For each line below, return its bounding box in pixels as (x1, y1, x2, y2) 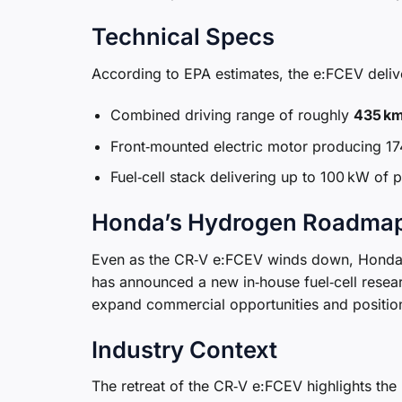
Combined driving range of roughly (109, 106, 354, 125)
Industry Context (92, 335, 277, 363)
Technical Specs (92, 22, 275, 51)
